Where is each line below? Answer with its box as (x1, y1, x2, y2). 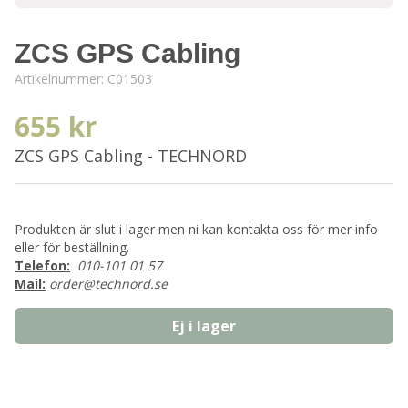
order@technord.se (49, 275, 168, 292)
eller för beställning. (15, 239, 129, 256)
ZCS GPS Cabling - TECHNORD (15, 145, 247, 167)
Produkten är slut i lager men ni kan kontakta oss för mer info (15, 220, 378, 238)
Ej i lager (172, 316, 236, 336)
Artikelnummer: (15, 70, 107, 87)
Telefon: (15, 257, 70, 274)
